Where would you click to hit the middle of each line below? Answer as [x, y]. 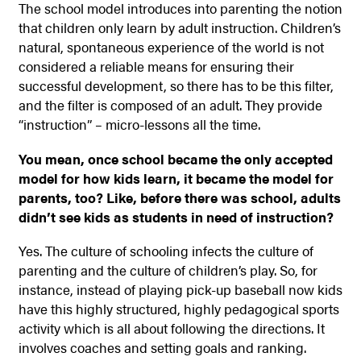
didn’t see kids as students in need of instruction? [176, 216]
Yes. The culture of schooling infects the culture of [166, 250]
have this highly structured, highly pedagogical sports [178, 308]
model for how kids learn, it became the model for [176, 178]
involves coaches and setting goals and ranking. [162, 347]
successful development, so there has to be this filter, [176, 86]
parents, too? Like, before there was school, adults [179, 197]
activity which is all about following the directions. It [171, 328]
